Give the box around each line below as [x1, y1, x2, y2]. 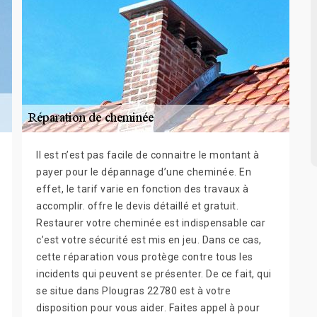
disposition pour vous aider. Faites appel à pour [36, 302, 260, 314]
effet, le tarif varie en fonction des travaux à [36, 183, 249, 195]
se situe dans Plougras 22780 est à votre [36, 285, 231, 297]
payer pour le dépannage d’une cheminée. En [36, 166, 251, 178]
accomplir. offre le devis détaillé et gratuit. [36, 200, 238, 212]
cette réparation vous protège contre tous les [36, 251, 253, 263]
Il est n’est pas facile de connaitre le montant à [36, 149, 260, 161]
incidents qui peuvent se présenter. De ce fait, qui [36, 268, 272, 280]
